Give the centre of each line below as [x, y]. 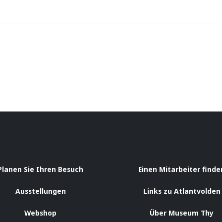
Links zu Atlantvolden [182, 191]
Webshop [40, 213]
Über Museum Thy [182, 213]
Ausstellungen [40, 191]
